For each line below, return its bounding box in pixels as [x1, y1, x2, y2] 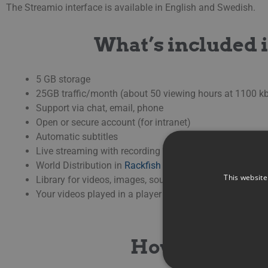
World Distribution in [36, 160, 124, 172]
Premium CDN [161, 160, 223, 172]
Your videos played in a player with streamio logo [36, 188, 242, 200]
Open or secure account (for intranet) [36, 117, 191, 129]
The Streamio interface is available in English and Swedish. [6, 1, 255, 13]
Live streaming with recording [36, 145, 160, 157]
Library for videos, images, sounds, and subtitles [36, 174, 239, 186]
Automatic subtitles [36, 131, 118, 143]
